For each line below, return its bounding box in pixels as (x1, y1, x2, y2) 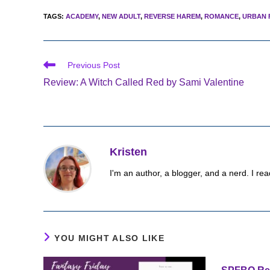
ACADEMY (66, 12, 98, 20)
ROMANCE (204, 12, 239, 20)
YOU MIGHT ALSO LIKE (54, 233, 165, 243)
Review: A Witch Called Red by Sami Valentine (43, 77, 244, 87)
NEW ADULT (102, 12, 140, 20)
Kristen (110, 145, 147, 158)
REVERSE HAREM (144, 12, 201, 20)
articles (43, 81, 70, 92)
